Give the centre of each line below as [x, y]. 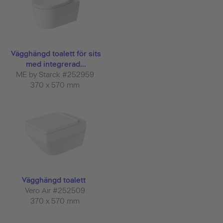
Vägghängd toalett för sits [56, 54]
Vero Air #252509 [56, 191]
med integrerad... [56, 64]
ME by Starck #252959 [56, 75]
